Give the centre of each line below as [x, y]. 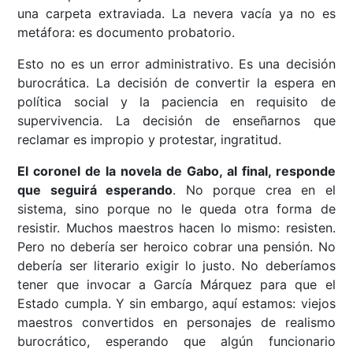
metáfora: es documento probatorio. [126, 33]
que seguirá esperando [95, 190]
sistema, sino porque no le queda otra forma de [176, 209]
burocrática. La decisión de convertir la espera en [176, 83]
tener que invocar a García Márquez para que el [176, 285]
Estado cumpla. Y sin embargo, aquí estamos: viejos [176, 304]
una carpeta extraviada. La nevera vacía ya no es [176, 14]
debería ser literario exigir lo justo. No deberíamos [176, 266]
